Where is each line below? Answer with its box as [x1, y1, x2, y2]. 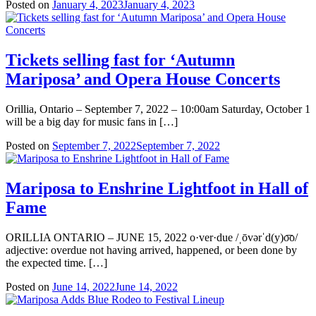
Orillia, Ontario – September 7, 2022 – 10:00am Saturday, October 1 [6, 102, 310, 115]
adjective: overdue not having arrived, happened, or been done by [6, 243, 297, 256]
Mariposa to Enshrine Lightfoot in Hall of [6, 178, 308, 197]
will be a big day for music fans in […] [6, 115, 178, 128]
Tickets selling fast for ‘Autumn [6, 51, 235, 70]
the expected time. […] [6, 256, 107, 269]
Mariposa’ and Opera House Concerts [6, 70, 280, 89]
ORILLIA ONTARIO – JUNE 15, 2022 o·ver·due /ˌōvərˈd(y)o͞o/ [6, 231, 298, 243]
